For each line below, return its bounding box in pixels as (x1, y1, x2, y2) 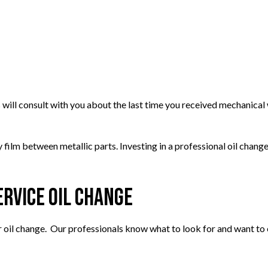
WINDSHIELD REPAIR (129, 65, 192, 74)
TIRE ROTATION (129, 29, 177, 38)
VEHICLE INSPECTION (129, 47, 196, 56)
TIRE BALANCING (129, 11, 183, 20)
